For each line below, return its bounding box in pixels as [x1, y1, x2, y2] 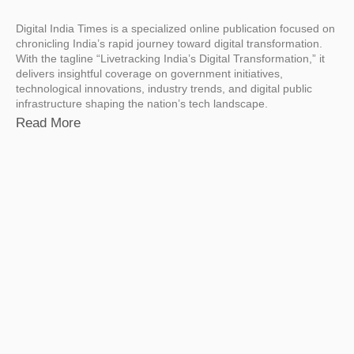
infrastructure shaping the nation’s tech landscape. [16, 97, 268, 111]
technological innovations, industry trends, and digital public [16, 82, 312, 96]
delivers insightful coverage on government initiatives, [16, 67, 283, 81]
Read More [16, 115, 81, 131]
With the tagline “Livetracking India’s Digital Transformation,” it [16, 52, 325, 66]
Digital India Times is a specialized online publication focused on [16, 22, 335, 36]
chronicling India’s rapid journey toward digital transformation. [16, 37, 322, 51]
